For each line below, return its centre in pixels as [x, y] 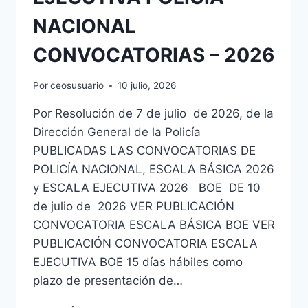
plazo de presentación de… [108, 281]
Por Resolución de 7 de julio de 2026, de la [153, 114]
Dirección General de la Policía [117, 132]
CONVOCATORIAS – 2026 [154, 55]
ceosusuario [77, 86]
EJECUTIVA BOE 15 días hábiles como [138, 262]
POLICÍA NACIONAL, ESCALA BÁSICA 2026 [154, 169]
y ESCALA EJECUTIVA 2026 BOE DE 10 [147, 188]
